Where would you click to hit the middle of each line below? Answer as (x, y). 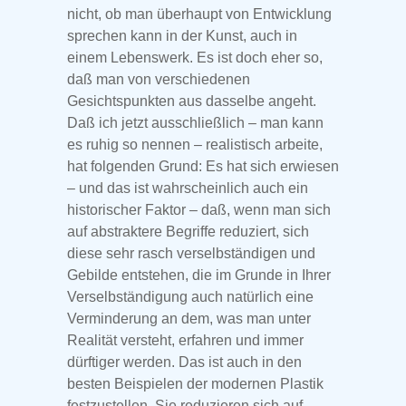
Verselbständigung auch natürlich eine (190, 297)
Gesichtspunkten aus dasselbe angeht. (192, 101)
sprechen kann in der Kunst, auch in (182, 36)
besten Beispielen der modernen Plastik (195, 384)
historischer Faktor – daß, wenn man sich (199, 210)
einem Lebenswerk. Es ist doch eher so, (195, 58)
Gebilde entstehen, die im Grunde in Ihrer (199, 275)
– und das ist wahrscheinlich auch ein (188, 188)
